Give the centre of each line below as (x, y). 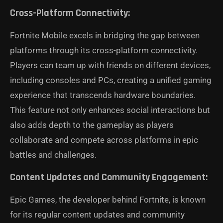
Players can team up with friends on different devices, (110, 65)
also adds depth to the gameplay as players (92, 125)
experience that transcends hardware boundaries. (103, 95)
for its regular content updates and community (97, 215)
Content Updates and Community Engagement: (109, 177)
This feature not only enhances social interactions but (110, 110)
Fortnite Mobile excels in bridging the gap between (105, 36)
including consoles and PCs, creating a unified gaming (111, 80)
